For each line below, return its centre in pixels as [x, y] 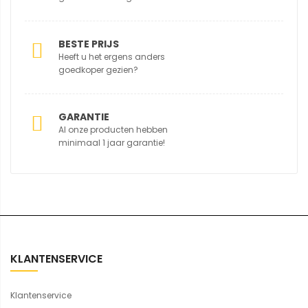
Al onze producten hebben [113, 130]
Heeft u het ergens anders [112, 57]
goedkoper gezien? [98, 70]
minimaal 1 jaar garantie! [112, 143]
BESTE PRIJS [89, 44]
